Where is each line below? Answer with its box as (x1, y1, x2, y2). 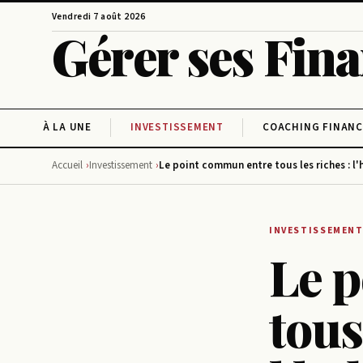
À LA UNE (42, 120, 92, 135)
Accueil (52, 157, 83, 173)
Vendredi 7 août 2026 (52, 9, 146, 23)
